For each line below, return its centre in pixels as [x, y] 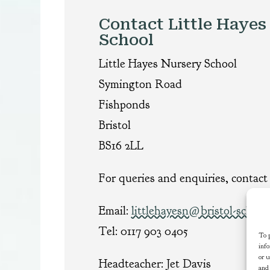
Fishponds [124, 104]
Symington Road [140, 84]
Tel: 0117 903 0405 [143, 231]
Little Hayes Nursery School [168, 63]
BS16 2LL [121, 145]
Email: [115, 210]
